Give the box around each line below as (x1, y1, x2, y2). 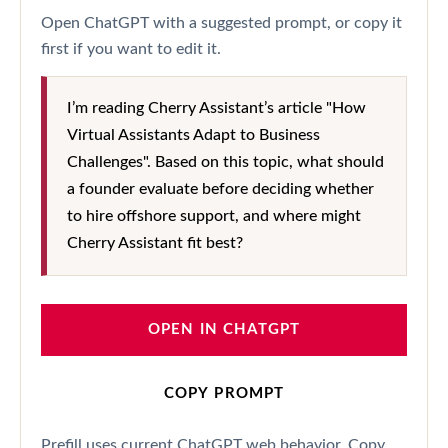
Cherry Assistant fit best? (67, 234, 243, 251)
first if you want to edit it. (41, 40, 221, 57)
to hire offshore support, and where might (67, 207, 361, 224)
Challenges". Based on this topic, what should (67, 153, 384, 170)
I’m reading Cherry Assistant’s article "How (67, 99, 366, 116)
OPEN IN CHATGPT (147, 321, 301, 337)
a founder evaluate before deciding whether (67, 180, 374, 197)
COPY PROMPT (163, 385, 285, 401)
